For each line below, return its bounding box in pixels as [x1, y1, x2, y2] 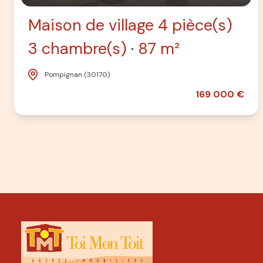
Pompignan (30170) [45, 69, 110, 79]
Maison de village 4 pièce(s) [28, 15, 232, 36]
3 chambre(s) [28, 38, 127, 59]
